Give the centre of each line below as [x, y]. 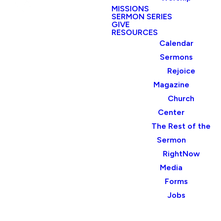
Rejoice [181, 71]
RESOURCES [135, 32]
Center [171, 112]
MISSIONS [130, 9]
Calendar [176, 43]
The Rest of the [181, 126]
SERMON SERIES [142, 17]
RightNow [181, 154]
